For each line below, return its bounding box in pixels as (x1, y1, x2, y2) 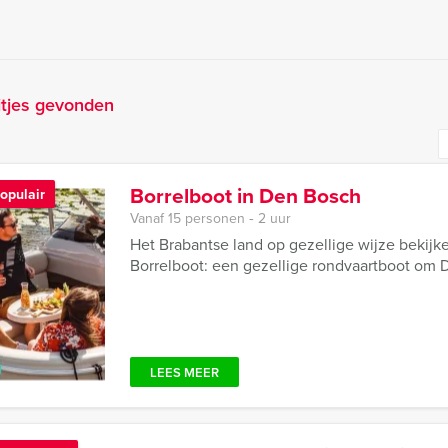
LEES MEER (150, 363, 219, 382)
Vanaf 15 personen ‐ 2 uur (130, 208, 291, 229)
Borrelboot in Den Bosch (130, 180, 361, 211)
